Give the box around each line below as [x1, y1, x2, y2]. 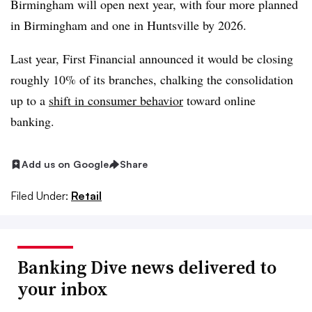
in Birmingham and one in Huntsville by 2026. [10, 17, 247, 33]
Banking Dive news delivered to [17, 254, 276, 280]
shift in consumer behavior [49, 92, 183, 109]
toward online [183, 92, 256, 109]
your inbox [17, 276, 108, 302]
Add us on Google [22, 158, 109, 170]
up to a [10, 92, 49, 109]
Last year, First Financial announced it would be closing [10, 50, 293, 67]
